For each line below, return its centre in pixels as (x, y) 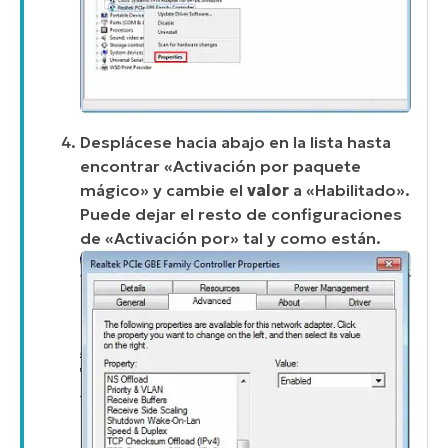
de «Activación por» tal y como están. (230, 237)
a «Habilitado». (349, 189)
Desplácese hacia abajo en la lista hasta (235, 141)
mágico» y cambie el (163, 189)
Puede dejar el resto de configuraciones (241, 213)
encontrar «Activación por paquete (220, 165)
